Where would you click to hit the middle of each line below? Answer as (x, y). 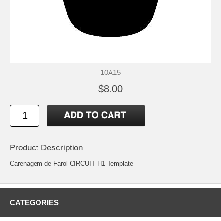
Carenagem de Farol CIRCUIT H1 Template (72, 164)
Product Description (46, 148)
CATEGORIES (34, 203)
